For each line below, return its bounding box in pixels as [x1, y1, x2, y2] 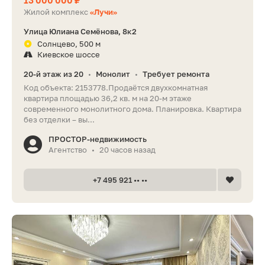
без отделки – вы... [24, 114, 95, 124]
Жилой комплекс [24, 7, 90, 17]
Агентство [49, 144, 87, 154]
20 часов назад [99, 144, 156, 154]
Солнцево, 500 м [37, 38, 101, 49]
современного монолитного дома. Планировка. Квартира [24, 104, 241, 114]
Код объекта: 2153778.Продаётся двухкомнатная [24, 82, 208, 92]
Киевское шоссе [37, 49, 100, 59]
